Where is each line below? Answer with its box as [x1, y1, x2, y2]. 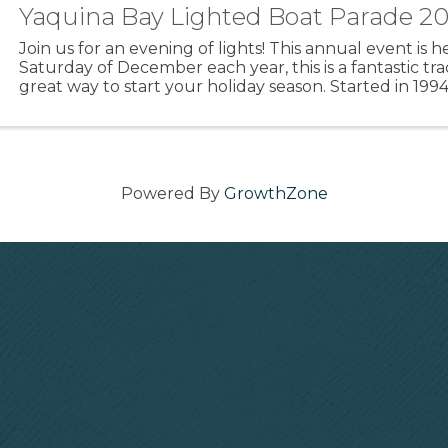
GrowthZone [223, 183, 328, 203]
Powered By [120, 183, 224, 203]
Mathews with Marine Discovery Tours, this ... [19, 95, 370, 115]
